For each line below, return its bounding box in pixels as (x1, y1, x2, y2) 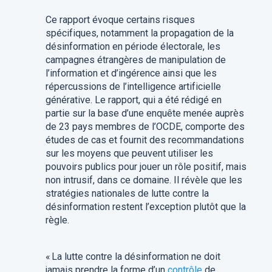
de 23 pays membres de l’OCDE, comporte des (45, 121, 245, 133)
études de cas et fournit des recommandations (45, 134, 244, 146)
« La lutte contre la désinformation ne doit (45, 251, 220, 263)
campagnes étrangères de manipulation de (45, 54, 226, 66)
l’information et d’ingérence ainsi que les (45, 67, 217, 80)
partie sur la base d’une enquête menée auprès (45, 107, 244, 120)
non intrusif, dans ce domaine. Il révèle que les (45, 174, 242, 186)
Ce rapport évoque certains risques (45, 14, 195, 26)
